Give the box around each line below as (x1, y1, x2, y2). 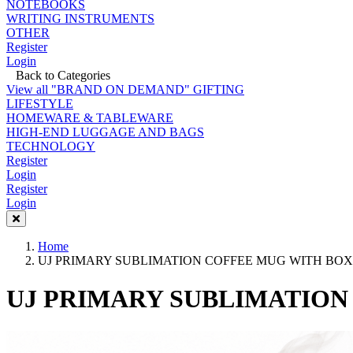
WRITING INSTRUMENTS (6, 12, 154, 25)
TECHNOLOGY (6, 139, 95, 153)
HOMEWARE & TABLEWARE (6, 111, 173, 124)
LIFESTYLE (6, 97, 73, 110)
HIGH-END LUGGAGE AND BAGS (6, 125, 204, 139)
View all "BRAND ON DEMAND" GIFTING (6, 83, 244, 96)
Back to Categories (6, 69, 110, 82)
